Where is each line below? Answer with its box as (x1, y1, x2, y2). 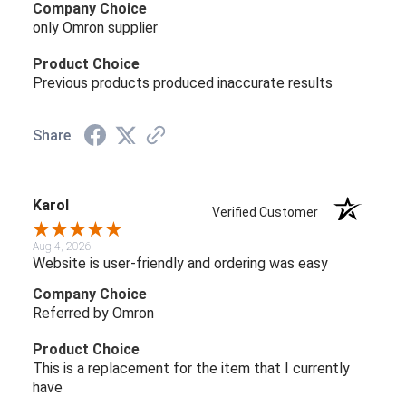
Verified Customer (212, 205, 327, 220)
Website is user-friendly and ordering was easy (33, 255, 328, 273)
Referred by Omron (33, 304, 154, 323)
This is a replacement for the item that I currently (33, 360, 350, 378)
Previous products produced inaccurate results (33, 74, 333, 92)
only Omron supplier (33, 19, 158, 37)
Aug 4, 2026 (33, 240, 92, 254)
